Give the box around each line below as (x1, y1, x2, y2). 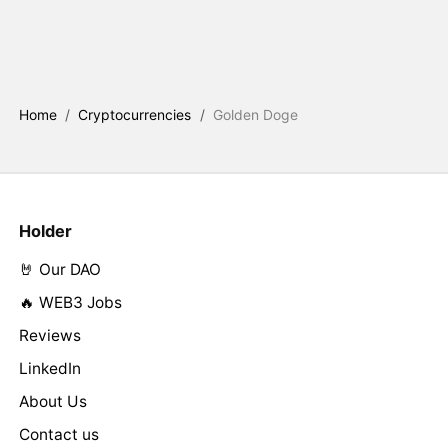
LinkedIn (18, 359, 81, 379)
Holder (18, 220, 72, 241)
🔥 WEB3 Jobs (18, 293, 122, 313)
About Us (18, 392, 87, 412)
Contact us (18, 425, 99, 445)
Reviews (18, 326, 81, 346)
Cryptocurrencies (78, 106, 192, 124)
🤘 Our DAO (18, 260, 101, 280)
